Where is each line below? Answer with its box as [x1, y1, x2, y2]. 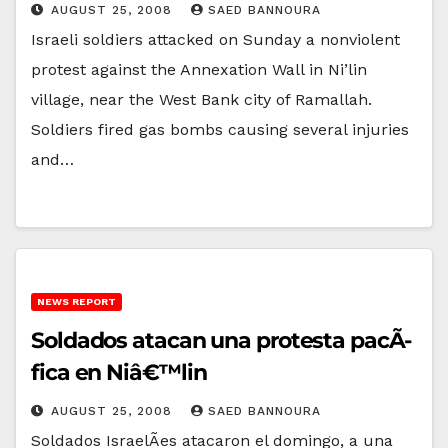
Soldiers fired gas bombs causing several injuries [31, 119, 409, 139]
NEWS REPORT [37, 295, 116, 307]
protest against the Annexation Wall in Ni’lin [31, 59, 367, 79]
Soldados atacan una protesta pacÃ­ [31, 326, 412, 354]
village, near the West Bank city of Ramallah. [31, 89, 372, 109]
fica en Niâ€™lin [31, 358, 207, 386]
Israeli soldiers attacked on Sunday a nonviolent [31, 29, 400, 49]
